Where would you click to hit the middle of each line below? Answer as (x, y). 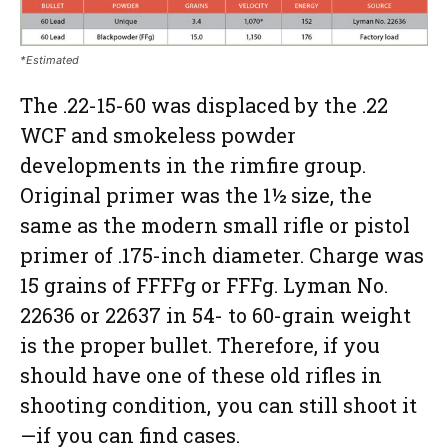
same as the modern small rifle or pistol (215, 224)
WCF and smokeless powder (158, 134)
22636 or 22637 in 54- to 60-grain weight (215, 314)
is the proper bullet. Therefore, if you (200, 344)
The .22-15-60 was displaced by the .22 (204, 104)
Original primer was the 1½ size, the (196, 194)
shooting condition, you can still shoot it (218, 404)
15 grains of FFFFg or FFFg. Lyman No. (204, 284)
